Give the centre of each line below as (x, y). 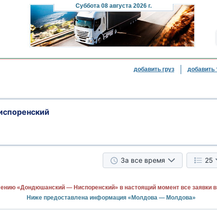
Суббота (87, 6)
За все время (143, 160)
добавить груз (154, 69)
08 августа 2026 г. (125, 6)
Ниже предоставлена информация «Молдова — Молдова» (111, 198)
